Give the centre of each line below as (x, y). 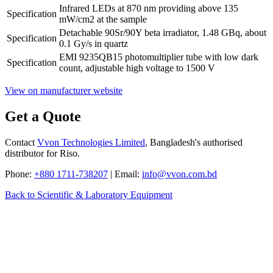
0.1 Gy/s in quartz (94, 43)
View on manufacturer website (64, 90)
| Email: (125, 174)
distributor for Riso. (42, 153)
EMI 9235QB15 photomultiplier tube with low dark (159, 57)
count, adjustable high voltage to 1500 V (137, 68)
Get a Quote (43, 116)
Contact (21, 142)
